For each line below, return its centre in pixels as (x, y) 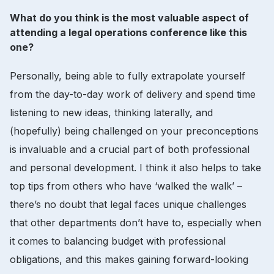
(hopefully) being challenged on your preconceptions (134, 131)
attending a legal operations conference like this (128, 32)
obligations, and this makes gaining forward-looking (129, 259)
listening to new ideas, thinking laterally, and (111, 112)
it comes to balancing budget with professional (118, 241)
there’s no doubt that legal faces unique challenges (128, 204)
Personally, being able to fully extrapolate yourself (128, 76)
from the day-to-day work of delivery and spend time (133, 94)
